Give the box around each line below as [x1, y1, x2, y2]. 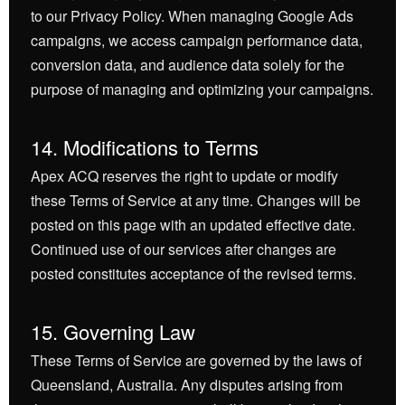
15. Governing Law [31, 317, 195, 345]
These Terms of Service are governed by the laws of [31, 350, 362, 371]
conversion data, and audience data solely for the [31, 54, 344, 75]
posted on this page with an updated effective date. [31, 214, 355, 235]
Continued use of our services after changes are [31, 239, 336, 259]
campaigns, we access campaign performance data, [31, 30, 363, 51]
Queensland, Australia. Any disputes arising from [31, 374, 343, 395]
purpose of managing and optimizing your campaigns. [31, 79, 373, 99]
